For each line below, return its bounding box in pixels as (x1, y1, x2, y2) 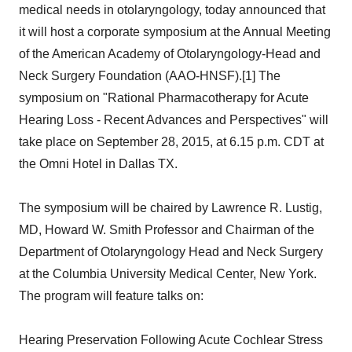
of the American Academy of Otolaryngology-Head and (19, 47, 321, 60)
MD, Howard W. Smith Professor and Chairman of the (19, 223, 314, 236)
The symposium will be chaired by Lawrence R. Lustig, (19, 201, 322, 214)
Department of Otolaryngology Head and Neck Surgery (19, 245, 323, 258)
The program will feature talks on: (19, 289, 203, 302)
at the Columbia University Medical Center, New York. (19, 267, 317, 280)
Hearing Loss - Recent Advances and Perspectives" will (19, 113, 328, 126)
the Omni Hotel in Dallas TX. (19, 157, 178, 170)
